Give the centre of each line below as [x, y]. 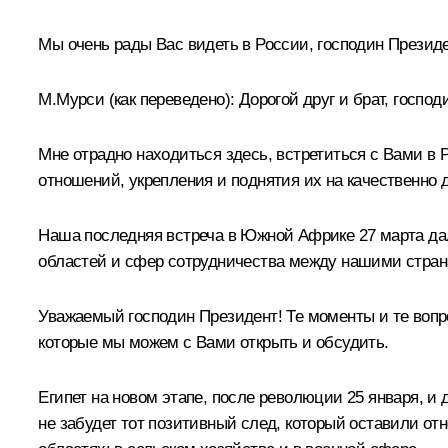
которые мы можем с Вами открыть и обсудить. [213, 342]
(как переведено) [169, 99]
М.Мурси [73, 99]
